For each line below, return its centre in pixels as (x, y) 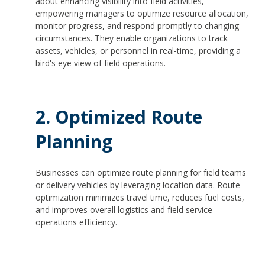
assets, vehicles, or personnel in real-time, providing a (138, 50)
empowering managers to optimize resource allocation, (142, 13)
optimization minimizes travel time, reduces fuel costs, (140, 197)
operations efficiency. (76, 222)
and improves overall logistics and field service (124, 209)
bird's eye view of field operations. (101, 63)
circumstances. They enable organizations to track (132, 38)
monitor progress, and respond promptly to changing (137, 25)
